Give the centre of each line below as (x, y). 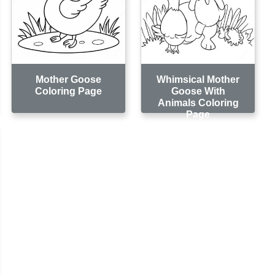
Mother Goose (69, 79)
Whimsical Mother (198, 79)
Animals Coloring (198, 103)
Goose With (198, 91)
